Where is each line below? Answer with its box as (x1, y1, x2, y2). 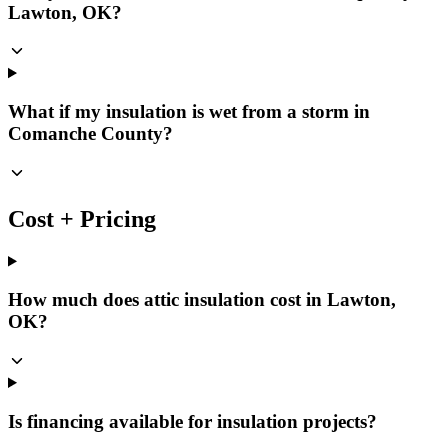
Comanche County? (8, 123, 173, 145)
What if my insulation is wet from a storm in (8, 101, 370, 123)
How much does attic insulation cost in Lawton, (8, 289, 396, 311)
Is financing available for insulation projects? (8, 410, 377, 432)
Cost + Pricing (8, 205, 156, 232)
